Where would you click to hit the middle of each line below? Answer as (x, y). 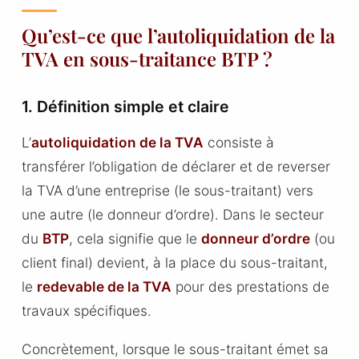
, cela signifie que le (135, 239)
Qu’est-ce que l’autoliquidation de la (178, 35)
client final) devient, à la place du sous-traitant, (174, 263)
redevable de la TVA (104, 287)
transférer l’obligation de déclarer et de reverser (175, 167)
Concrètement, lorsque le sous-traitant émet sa (175, 349)
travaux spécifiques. (86, 311)
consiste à (238, 143)
